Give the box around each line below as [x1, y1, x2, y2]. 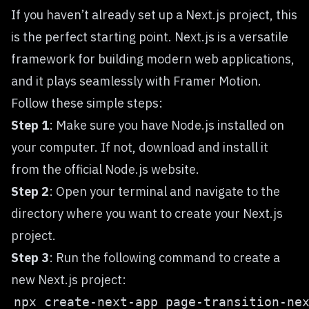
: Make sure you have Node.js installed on [49, 117, 284, 133]
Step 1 [11, 117, 49, 133]
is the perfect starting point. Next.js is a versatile [11, 29, 288, 45]
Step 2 [11, 183, 49, 199]
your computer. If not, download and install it [11, 139, 268, 155]
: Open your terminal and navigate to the [49, 183, 280, 199]
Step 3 [11, 250, 49, 266]
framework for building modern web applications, [11, 51, 295, 67]
